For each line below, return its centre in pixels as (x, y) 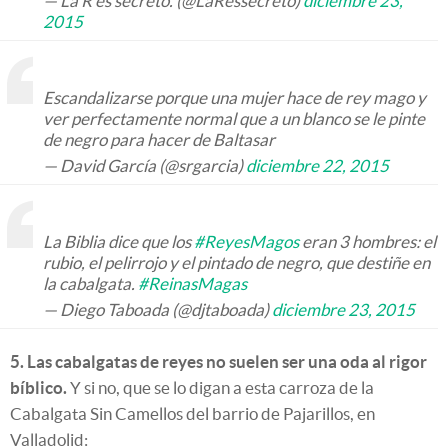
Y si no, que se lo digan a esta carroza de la (220, 387)
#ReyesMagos (246, 241)
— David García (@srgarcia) (144, 165)
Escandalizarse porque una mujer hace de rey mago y (234, 97)
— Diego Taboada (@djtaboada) (157, 309)
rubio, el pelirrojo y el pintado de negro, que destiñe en (236, 262)
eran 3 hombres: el (367, 241)
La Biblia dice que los (118, 241)
